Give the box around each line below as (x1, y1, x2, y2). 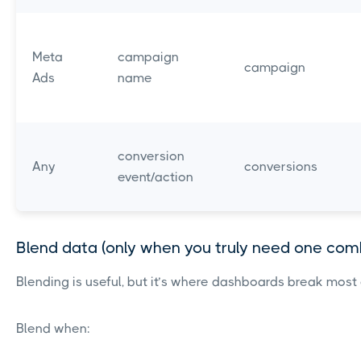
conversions (244, 159, 317, 175)
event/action (118, 169, 193, 185)
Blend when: (16, 321, 90, 337)
